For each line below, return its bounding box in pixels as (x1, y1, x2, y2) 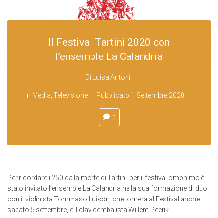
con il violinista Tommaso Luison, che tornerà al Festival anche (7, 195, 200, 203)
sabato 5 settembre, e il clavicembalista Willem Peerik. (7, 206, 170, 214)
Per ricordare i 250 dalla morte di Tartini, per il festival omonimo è (7, 174, 204, 182)
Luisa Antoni (92, 73, 130, 81)
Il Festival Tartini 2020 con (48, 36, 170, 48)
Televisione (53, 91, 88, 99)
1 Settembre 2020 (130, 91, 184, 99)
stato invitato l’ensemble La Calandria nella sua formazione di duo (7, 184, 207, 192)
